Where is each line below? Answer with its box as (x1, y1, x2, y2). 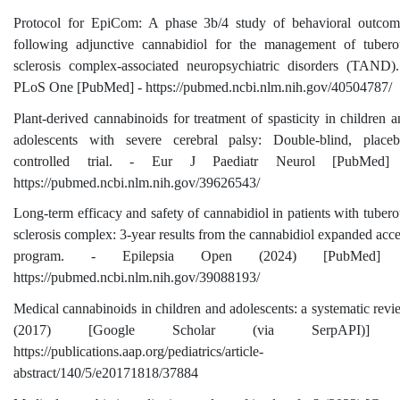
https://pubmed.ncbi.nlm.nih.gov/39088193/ (13, 270, 260, 286)
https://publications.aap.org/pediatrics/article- (13, 344, 263, 360)
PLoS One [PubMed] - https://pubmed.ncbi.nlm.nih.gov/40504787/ (13, 79, 392, 96)
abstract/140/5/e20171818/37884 (13, 365, 198, 381)
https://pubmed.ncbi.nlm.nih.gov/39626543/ (13, 174, 260, 190)
